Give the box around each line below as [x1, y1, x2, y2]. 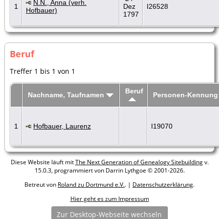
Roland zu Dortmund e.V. [58, 180, 125, 189]
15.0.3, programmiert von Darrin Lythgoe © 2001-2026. [34, 166, 185, 175]
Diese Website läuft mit [10, 157, 75, 166]
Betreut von [24, 180, 58, 189]
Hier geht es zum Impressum [70, 194, 149, 203]
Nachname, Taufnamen [28, 90, 106, 99]
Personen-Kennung [153, 90, 218, 99]
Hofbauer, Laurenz [33, 122, 91, 130]
